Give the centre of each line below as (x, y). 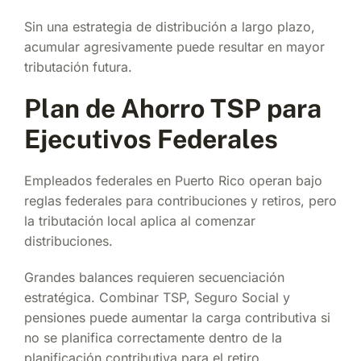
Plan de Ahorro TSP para (173, 108)
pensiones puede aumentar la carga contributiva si (177, 317)
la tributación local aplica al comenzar (140, 220)
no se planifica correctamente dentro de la (153, 337)
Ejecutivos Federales (151, 139)
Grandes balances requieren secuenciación (154, 277)
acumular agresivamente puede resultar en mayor (174, 46)
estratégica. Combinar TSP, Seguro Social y (157, 297)
